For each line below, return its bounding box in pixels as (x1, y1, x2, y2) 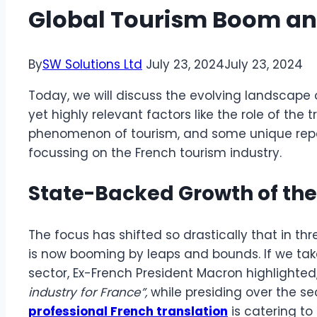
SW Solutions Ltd (42, 56, 142, 74)
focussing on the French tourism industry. (28, 144, 285, 162)
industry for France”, (28, 283, 151, 301)
